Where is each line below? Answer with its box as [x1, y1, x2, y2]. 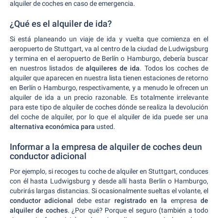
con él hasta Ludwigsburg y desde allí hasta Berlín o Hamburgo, [10, 177, 208, 185]
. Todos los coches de [140, 64, 208, 72]
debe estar [73, 196, 114, 204]
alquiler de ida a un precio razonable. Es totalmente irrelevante [10, 93, 208, 101]
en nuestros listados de [10, 64, 86, 72]
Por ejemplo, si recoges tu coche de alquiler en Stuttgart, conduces [10, 167, 208, 175]
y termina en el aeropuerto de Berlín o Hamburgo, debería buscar [10, 54, 208, 62]
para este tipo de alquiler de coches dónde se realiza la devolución [10, 103, 208, 111]
